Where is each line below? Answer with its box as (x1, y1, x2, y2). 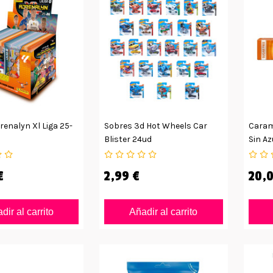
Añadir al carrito (129, 207, 198, 218)
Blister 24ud (104, 133, 152, 144)
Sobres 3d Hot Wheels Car (104, 120, 208, 131)
